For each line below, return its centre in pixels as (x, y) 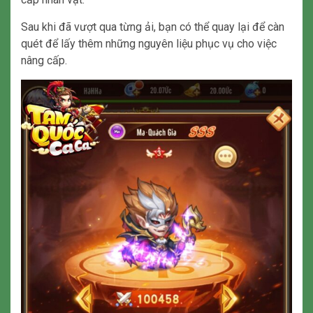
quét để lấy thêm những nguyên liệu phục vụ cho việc (149, 44)
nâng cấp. (44, 61)
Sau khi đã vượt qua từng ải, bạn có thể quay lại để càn (153, 27)
